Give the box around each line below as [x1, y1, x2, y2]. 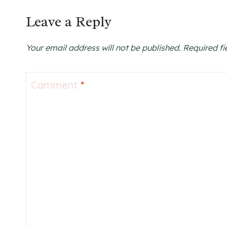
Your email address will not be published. [26, 42, 181, 53]
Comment [31, 78, 81, 91]
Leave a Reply [26, 12, 111, 30]
